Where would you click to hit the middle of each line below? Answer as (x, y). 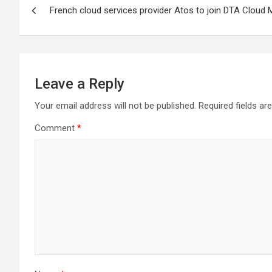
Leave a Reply (80, 84)
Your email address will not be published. (115, 106)
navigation (64, 22)
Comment (56, 128)
